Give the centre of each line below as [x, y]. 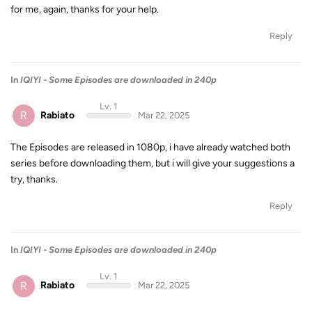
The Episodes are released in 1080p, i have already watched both [150, 147]
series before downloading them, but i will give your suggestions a [153, 163]
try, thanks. [34, 179]
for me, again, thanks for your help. [85, 9]
